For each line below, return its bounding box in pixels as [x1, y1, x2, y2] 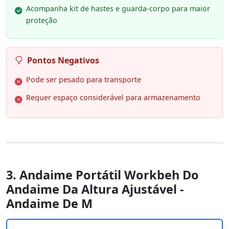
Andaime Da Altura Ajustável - [6, 181, 184, 198]
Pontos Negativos [27, 55, 99, 66]
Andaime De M [6, 195, 93, 212]
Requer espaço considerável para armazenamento [26, 93, 200, 103]
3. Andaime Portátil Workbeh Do [6, 167, 199, 184]
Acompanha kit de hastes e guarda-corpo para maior [26, 4, 210, 14]
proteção [26, 15, 57, 26]
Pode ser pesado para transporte [26, 75, 141, 85]
